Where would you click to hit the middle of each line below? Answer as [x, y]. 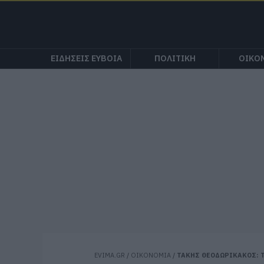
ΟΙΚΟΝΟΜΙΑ [151, 255]
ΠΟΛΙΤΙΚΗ [175, 58]
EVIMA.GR [110, 255]
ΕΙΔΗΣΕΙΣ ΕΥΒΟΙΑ [86, 58]
